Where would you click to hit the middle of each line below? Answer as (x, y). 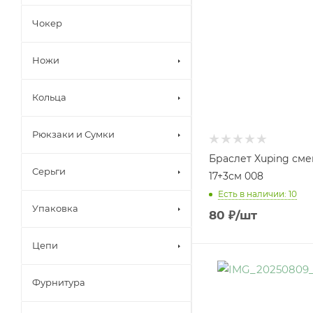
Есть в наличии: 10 (257, 194)
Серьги (49, 171)
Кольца (49, 97)
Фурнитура (59, 282)
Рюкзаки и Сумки (73, 134)
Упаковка (55, 208)
